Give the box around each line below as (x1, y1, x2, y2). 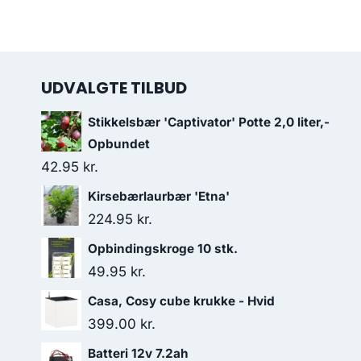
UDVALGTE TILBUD (41, 77, 187, 99)
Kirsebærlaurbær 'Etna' (88, 189, 230, 204)
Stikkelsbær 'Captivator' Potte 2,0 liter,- (88, 114, 330, 130)
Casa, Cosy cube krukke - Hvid (88, 293, 275, 309)
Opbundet (88, 136, 150, 151)
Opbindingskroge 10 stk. (88, 241, 238, 256)
